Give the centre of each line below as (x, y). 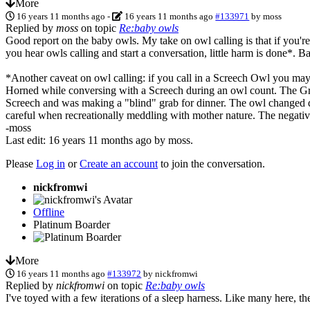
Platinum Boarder (72, 224)
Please (21, 163)
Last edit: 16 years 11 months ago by (87, 140)
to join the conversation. (211, 163)
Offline (49, 212)
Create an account (119, 163)
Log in (51, 163)
